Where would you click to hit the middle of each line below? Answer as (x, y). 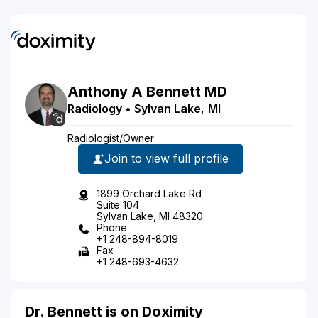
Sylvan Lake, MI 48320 (150, 216)
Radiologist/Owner (111, 138)
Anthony (98, 91)
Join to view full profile (166, 158)
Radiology (95, 108)
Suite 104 (118, 204)
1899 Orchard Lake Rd (149, 193)
